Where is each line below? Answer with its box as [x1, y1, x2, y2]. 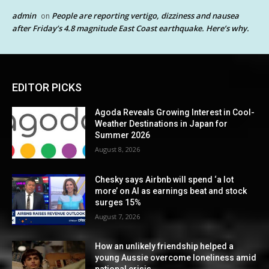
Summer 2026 [95, 130, 151, 141]
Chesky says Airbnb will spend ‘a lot [95, 174, 234, 184]
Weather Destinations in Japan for [95, 119, 228, 129]
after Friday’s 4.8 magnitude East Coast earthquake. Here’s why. [12, 23, 249, 34]
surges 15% [95, 197, 142, 207]
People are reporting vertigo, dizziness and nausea [52, 10, 239, 22]
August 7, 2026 [95, 211, 141, 221]
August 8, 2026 [95, 145, 141, 154]
